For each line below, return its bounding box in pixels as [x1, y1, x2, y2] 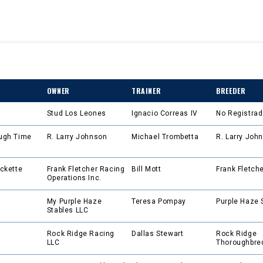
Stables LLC [46, 206, 89, 215]
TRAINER [131, 86, 161, 96]
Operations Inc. [46, 174, 102, 183]
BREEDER [216, 86, 246, 96]
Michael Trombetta [131, 133, 199, 141]
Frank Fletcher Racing [46, 165, 125, 174]
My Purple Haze [46, 197, 102, 206]
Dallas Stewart [131, 230, 184, 238]
